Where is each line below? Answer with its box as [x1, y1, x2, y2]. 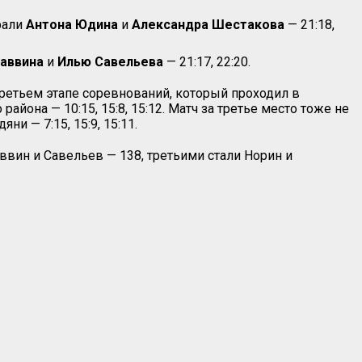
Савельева [95, 53, 163, 69]
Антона [26, 16, 72, 32]
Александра [132, 16, 208, 32]
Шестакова [212, 16, 284, 32]
